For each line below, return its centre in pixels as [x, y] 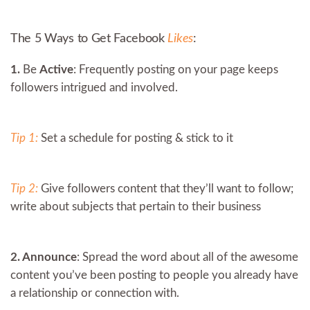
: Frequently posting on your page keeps [176, 69]
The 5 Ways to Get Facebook [89, 38]
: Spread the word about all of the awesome [188, 257]
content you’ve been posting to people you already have [154, 275]
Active [56, 69]
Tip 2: [24, 188]
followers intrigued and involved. [95, 87]
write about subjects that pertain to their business [136, 206]
